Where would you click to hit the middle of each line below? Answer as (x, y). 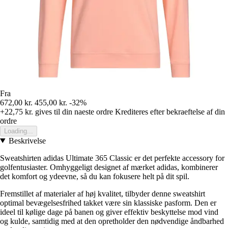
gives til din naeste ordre (73, 111)
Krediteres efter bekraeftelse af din (170, 111)
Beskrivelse (27, 140)
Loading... (19, 131)
